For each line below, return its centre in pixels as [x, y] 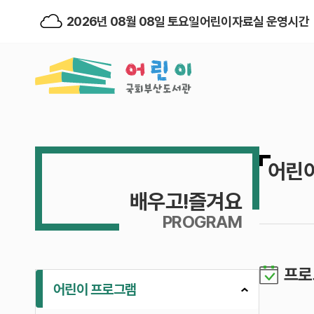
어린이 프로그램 [95, 289]
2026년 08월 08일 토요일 [133, 21]
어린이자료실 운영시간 [254, 21]
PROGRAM [202, 222]
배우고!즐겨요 [186, 201]
